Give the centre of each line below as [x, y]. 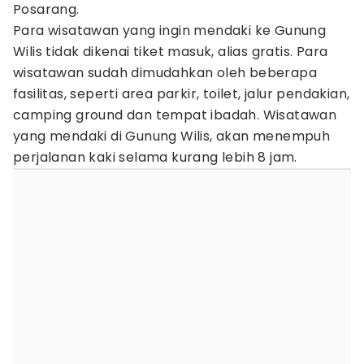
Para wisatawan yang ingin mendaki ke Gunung [170, 30]
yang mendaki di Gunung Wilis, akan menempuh [172, 136]
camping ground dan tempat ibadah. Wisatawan [175, 115]
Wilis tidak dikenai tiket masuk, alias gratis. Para [171, 52]
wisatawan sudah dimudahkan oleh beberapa [165, 73]
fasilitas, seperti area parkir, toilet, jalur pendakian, [182, 94]
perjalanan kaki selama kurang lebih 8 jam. [155, 157]
